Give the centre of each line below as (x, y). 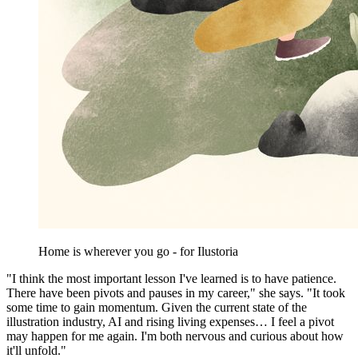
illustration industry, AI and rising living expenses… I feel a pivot (170, 321)
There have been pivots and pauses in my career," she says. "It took (176, 292)
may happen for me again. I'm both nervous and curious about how (175, 336)
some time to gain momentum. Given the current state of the (157, 307)
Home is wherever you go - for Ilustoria (138, 251)
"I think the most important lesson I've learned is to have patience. (171, 278)
